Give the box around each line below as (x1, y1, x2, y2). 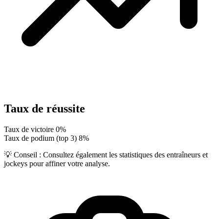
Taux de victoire (4, 125, 54, 133)
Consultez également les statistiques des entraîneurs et (41, 150, 208, 159)
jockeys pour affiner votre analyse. (4, 159, 110, 168)
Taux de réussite (4, 102, 85, 115)
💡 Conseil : (4, 150, 41, 159)
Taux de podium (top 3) (4, 133, 77, 142)
